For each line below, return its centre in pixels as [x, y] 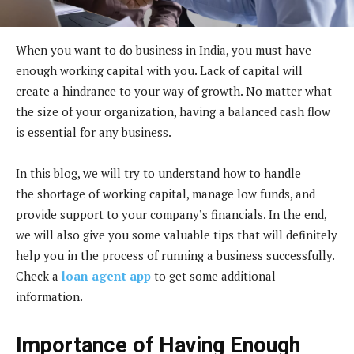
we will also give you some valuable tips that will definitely [177, 234]
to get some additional [213, 275]
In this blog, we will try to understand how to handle [158, 173]
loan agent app [106, 275]
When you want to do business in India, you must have [164, 49]
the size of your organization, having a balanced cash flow [173, 111]
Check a [39, 275]
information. [49, 296]
